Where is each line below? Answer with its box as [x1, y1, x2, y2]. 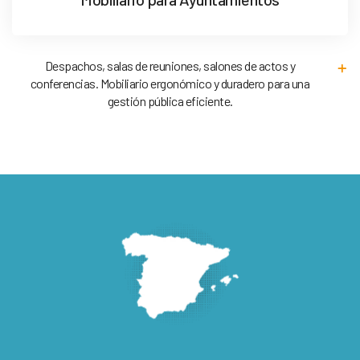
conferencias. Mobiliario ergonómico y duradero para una [30, 76, 310, 92]
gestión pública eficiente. [107, 93, 233, 109]
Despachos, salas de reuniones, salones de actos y [44, 58, 296, 74]
